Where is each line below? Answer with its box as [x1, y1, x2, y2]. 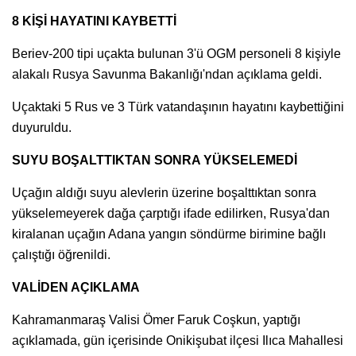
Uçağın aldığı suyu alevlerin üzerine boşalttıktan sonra [12, 185, 316, 199]
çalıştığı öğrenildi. [12, 247, 110, 261]
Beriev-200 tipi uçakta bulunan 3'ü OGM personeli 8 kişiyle [12, 46, 341, 60]
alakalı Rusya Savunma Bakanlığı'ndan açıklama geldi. [12, 67, 322, 81]
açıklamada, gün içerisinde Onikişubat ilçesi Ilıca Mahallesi [12, 333, 343, 347]
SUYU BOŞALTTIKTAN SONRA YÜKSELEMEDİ [12, 153, 297, 167]
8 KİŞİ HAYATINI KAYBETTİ [12, 14, 176, 28]
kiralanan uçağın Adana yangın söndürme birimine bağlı [12, 226, 326, 241]
